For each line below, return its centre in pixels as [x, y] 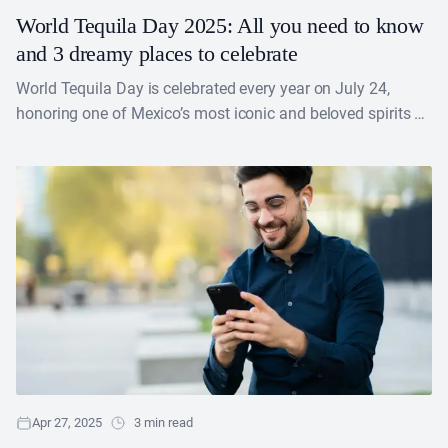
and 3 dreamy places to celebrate [157, 53]
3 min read [163, 422]
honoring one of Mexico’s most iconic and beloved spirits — [222, 113]
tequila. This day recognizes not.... [135, 138]
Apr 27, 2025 [67, 422]
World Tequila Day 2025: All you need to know [220, 25]
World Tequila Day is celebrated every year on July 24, [203, 88]
